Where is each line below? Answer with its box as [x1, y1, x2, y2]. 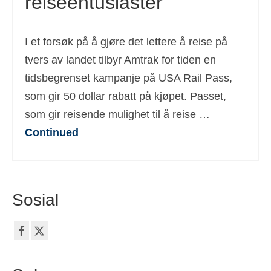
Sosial [12, 191, 59, 209]
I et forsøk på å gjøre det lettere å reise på [25, 36, 227, 48]
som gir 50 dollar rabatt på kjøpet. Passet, [25, 90, 226, 102]
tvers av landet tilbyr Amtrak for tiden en [25, 54, 216, 66]
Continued [25, 126, 79, 139]
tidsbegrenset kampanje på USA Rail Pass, [25, 72, 232, 84]
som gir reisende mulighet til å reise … [25, 108, 210, 120]
